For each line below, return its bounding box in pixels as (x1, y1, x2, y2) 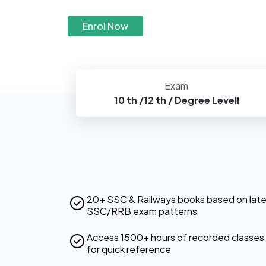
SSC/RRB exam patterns (87, 205, 197, 218)
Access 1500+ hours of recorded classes (87, 231, 264, 244)
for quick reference (87, 243, 171, 256)
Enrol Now (83, 20, 128, 33)
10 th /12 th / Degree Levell (113, 94, 239, 107)
